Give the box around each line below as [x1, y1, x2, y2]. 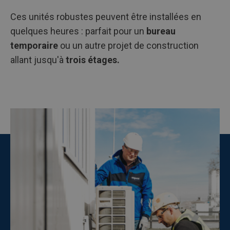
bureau [146, 26, 176, 36]
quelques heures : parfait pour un [10, 26, 146, 36]
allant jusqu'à [10, 54, 66, 65]
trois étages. [66, 54, 120, 65]
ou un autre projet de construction [58, 40, 199, 51]
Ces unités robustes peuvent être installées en [10, 11, 201, 22]
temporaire [10, 40, 58, 51]
